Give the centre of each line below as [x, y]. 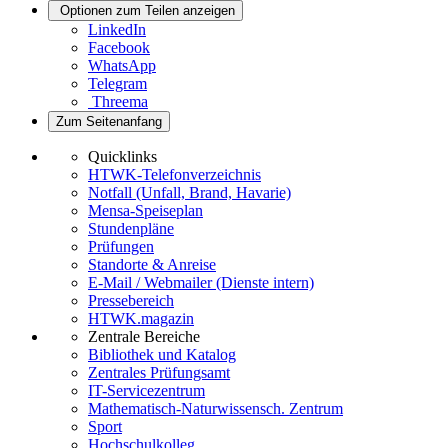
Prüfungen [121, 246]
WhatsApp [122, 65]
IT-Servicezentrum [146, 390]
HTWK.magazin [141, 318]
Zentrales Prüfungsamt [159, 372]
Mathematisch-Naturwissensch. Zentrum [215, 408]
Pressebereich [131, 300]
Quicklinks [122, 156]
